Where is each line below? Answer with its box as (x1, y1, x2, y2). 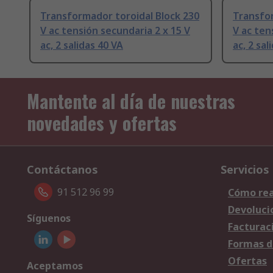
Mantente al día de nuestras (27, 87, 235, 115)
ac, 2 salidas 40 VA (40, 38, 123, 52)
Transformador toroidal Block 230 (40, 9, 199, 23)
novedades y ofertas (27, 109, 177, 137)
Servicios (221, 162, 269, 177)
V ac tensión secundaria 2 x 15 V (40, 24, 190, 38)
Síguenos (27, 211, 71, 225)
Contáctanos (27, 162, 98, 177)
